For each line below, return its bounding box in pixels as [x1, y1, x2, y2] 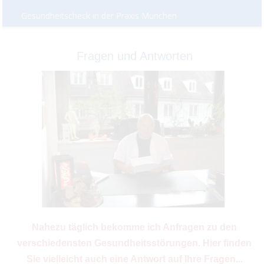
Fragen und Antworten [76, 49, 193, 62]
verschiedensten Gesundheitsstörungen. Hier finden [17, 237, 252, 248]
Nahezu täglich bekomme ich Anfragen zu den [32, 222, 237, 232]
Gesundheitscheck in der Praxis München [21, 10, 177, 22]
